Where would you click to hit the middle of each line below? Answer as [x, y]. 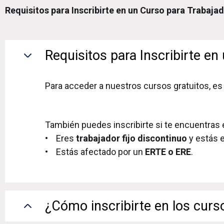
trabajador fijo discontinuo [131, 138]
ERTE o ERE [168, 151]
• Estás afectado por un [95, 151]
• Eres [60, 138]
